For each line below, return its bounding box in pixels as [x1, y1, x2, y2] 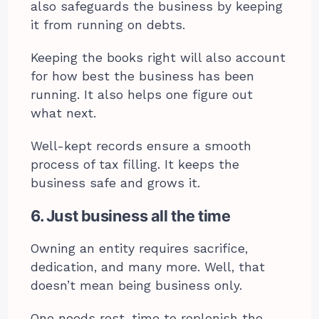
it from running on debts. [31, 18, 186, 33]
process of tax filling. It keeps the [31, 157, 240, 172]
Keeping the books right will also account [31, 51, 286, 66]
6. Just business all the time [31, 206, 231, 226]
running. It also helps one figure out [31, 88, 253, 103]
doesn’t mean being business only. [31, 278, 243, 293]
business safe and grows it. [31, 176, 201, 191]
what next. [31, 106, 97, 121]
